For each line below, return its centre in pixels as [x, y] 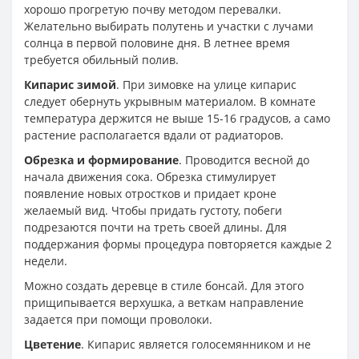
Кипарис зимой [70, 84]
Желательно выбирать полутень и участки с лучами [169, 26]
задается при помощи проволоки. [118, 319]
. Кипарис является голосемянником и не [196, 344]
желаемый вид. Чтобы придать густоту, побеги [153, 210]
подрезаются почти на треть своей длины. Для [155, 227]
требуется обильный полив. [101, 59]
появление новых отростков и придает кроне [150, 193]
